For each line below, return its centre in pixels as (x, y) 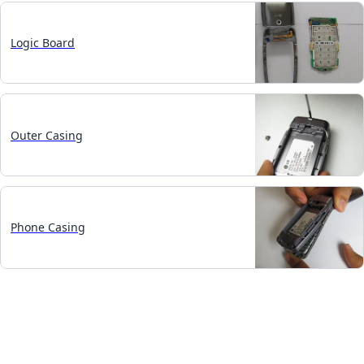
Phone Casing (48, 227)
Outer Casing (47, 135)
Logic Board (43, 42)
